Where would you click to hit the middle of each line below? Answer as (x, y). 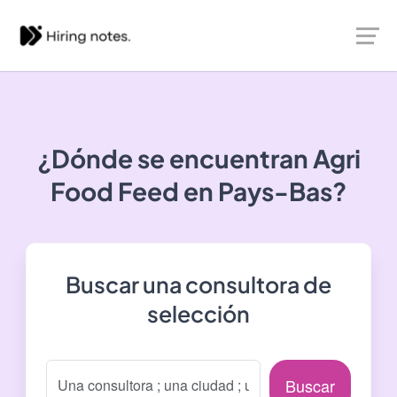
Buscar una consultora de (198, 284)
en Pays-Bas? (263, 191)
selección (198, 314)
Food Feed (115, 191)
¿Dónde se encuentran (175, 158)
